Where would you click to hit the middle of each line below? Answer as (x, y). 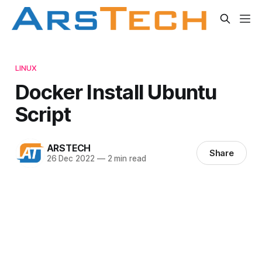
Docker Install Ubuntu (116, 92)
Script (43, 114)
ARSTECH (69, 148)
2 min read (125, 159)
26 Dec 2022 (70, 159)
